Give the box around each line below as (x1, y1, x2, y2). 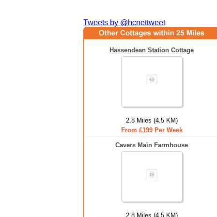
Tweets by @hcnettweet (83, 18, 165, 27)
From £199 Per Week (121, 126, 183, 134)
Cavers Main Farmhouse (115, 141, 188, 149)
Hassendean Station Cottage (109, 46, 194, 54)
